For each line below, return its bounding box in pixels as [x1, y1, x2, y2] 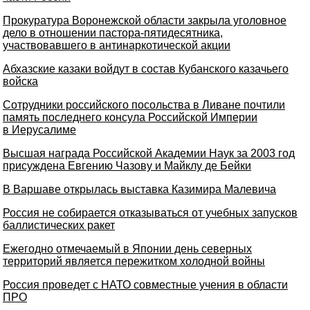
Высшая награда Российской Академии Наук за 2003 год [3, 147, 295, 159]
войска [3, 75, 38, 87]
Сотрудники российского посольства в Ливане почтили [3, 99, 285, 111]
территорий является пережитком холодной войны [3, 255, 265, 267]
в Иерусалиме [3, 124, 76, 136]
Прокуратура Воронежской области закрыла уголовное [3, 15, 286, 26]
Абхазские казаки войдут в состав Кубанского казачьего [3, 63, 289, 75]
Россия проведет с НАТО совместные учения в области [3, 279, 288, 291]
